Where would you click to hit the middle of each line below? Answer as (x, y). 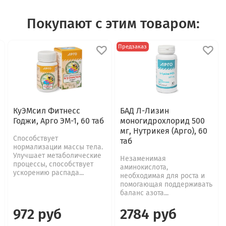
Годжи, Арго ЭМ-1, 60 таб (59, 121)
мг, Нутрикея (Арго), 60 (163, 131)
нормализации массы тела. (58, 147)
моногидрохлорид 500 (162, 121)
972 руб (37, 214)
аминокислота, (144, 167)
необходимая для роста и (162, 176)
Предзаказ (133, 47)
